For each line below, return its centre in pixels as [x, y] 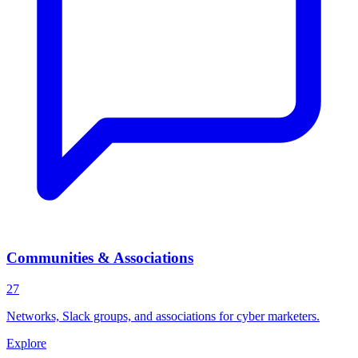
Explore [26, 343]
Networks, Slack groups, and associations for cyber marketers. [163, 316]
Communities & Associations [100, 257]
